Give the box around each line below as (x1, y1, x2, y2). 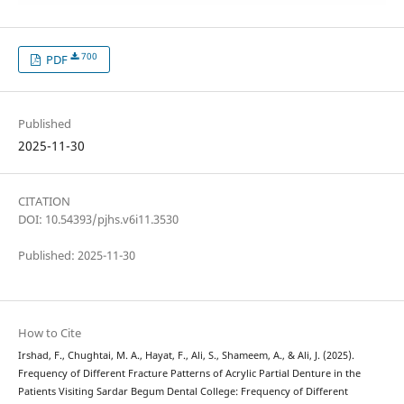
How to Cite (17, 325, 81, 342)
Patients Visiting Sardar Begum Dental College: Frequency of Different (17, 385, 348, 399)
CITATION (17, 193, 70, 210)
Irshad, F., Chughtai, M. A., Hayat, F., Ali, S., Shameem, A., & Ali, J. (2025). (17, 349, 354, 363)
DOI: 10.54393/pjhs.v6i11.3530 (17, 211, 179, 228)
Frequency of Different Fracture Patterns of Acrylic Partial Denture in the (17, 367, 361, 381)
